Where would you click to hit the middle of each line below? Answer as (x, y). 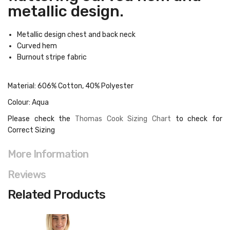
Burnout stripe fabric (52, 57)
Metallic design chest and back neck (76, 35)
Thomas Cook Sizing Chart (123, 119)
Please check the (41, 119)
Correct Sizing (31, 130)
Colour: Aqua (28, 102)
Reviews (27, 175)
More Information (48, 154)
